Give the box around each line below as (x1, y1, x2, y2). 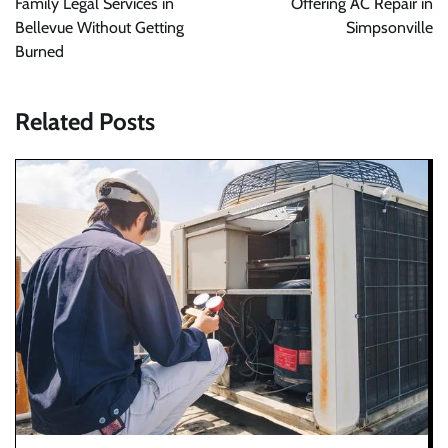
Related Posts (15, 106, 155, 136)
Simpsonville (346, 17, 433, 37)
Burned (15, 41, 64, 61)
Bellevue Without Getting (15, 17, 184, 37)
